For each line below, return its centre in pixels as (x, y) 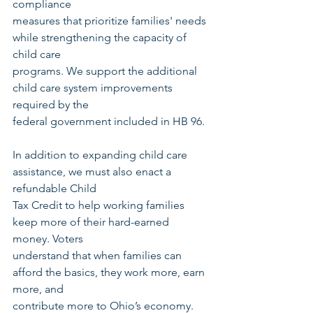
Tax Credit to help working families (100, 205)
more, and (38, 289)
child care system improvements (94, 88)
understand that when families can (99, 256)
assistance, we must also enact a (93, 172)
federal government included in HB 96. (109, 122)
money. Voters (48, 239)
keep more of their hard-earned (92, 222)
